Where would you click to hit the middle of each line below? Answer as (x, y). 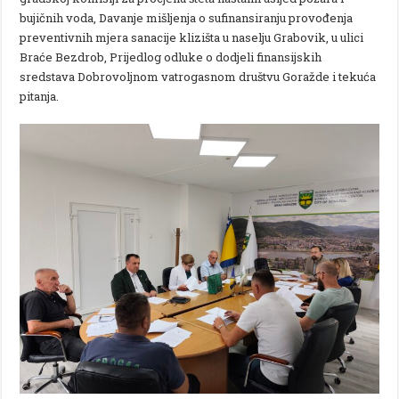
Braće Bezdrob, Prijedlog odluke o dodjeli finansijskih (171, 57)
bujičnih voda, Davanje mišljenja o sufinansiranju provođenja (187, 18)
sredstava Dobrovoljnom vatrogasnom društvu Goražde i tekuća (198, 77)
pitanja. (40, 97)
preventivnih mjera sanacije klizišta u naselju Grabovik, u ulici (192, 38)
